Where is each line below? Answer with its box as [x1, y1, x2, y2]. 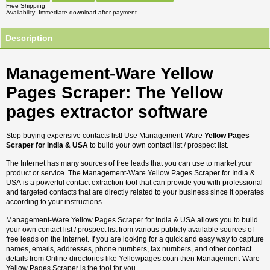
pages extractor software [6, 102, 208, 121]
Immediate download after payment [39, 9, 137, 16]
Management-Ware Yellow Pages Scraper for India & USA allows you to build [6, 216, 258, 224]
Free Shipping [6, 2, 45, 9]
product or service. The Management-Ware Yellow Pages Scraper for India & [6, 169, 255, 177]
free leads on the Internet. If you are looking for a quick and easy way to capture [6, 235, 264, 243]
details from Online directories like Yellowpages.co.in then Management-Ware [6, 254, 260, 263]
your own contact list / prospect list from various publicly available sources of [6, 225, 254, 234]
